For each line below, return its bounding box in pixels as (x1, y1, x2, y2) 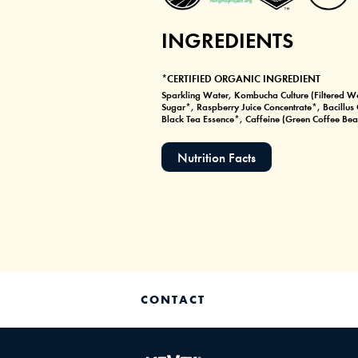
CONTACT (141, 292, 206, 307)
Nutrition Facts (177, 149, 256, 165)
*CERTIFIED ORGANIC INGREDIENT (161, 72, 320, 85)
